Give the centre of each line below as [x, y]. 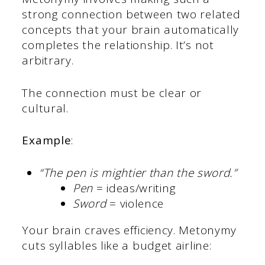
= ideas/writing [135, 188]
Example [47, 140]
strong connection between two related [131, 14]
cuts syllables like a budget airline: [117, 245]
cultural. [45, 108]
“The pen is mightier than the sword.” [138, 172]
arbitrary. [50, 61]
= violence [135, 203]
